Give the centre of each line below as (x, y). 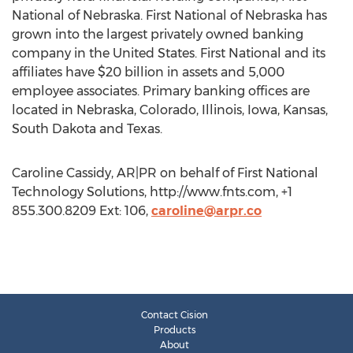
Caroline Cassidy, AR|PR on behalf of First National (165, 173)
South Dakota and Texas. (87, 129)
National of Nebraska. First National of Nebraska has (169, 15)
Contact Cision (175, 315)
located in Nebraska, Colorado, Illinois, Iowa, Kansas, (170, 110)
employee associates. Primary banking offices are (161, 91)
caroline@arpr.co (206, 211)
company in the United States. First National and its (169, 53)
